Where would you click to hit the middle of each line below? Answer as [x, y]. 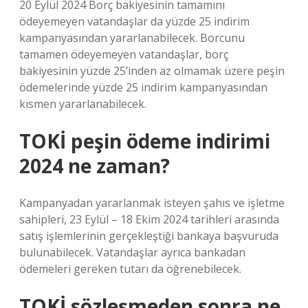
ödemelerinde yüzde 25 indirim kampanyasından [143, 87]
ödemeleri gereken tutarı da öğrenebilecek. [130, 269]
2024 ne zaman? [95, 166]
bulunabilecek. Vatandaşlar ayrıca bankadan [132, 252]
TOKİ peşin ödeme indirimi [145, 141]
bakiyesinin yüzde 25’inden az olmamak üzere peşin [152, 71]
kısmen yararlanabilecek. [83, 104]
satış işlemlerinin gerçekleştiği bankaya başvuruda [149, 236]
